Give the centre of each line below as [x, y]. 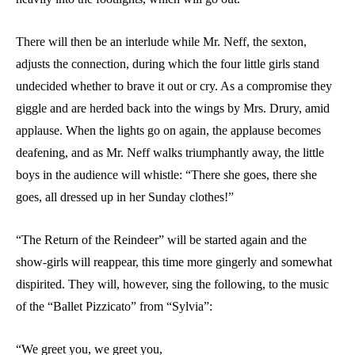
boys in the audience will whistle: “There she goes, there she [166, 174]
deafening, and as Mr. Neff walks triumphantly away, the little [170, 152]
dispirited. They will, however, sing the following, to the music [172, 284]
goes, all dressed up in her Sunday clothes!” [125, 197]
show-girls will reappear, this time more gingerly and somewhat [174, 261]
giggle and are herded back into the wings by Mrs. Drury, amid [173, 108]
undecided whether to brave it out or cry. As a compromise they [174, 86]
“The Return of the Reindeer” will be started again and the [161, 239]
